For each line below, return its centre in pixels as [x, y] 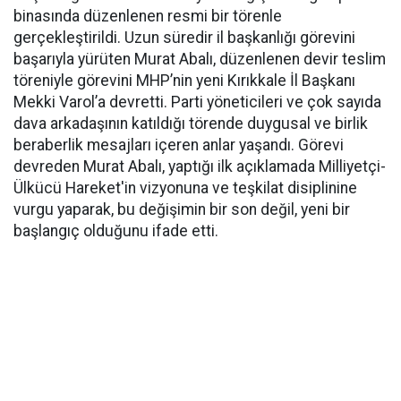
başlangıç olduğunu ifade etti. [116, 231]
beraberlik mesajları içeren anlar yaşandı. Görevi [179, 145]
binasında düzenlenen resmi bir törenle [148, 16]
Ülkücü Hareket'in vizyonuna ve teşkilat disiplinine [185, 188]
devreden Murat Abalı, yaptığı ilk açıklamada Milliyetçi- [200, 166]
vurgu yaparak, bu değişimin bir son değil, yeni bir [182, 209]
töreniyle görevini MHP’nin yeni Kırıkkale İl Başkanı [184, 81]
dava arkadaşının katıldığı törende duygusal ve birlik [191, 124]
